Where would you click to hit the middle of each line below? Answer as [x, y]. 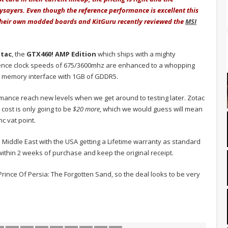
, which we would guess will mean [151, 109]
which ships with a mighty [136, 54]
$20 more [85, 109]
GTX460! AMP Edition [61, 54]
